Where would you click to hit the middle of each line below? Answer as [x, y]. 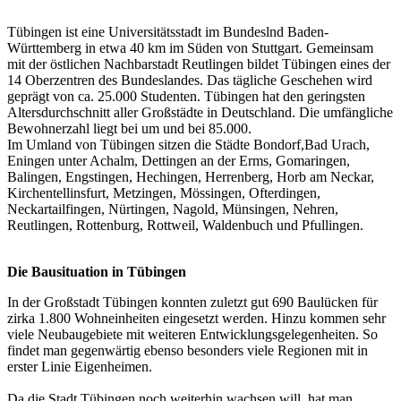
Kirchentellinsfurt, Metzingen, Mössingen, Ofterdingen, [164, 193]
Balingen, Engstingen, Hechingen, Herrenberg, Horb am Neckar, [191, 177]
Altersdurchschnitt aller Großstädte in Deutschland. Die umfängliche [200, 113]
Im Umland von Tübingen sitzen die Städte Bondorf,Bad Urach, [188, 145]
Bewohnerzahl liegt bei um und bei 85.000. [129, 129]
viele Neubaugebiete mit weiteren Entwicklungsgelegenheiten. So [192, 335]
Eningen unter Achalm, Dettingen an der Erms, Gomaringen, [179, 161]
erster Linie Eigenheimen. [80, 367]
